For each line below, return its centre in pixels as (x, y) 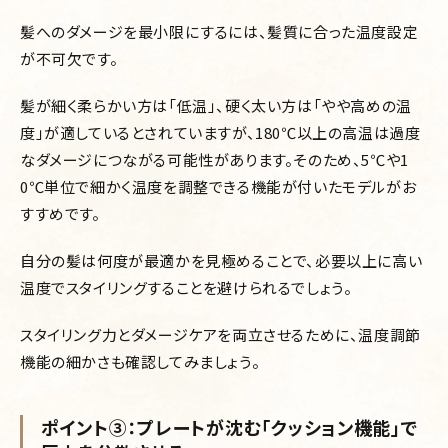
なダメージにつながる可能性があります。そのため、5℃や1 (214, 159)
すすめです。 (60, 213)
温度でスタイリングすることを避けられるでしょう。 (186, 287)
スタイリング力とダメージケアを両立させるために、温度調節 (220, 334)
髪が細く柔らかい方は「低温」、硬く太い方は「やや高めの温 (216, 105)
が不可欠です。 (69, 58)
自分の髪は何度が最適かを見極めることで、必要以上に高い (221, 260)
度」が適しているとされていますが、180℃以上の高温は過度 (220, 132)
